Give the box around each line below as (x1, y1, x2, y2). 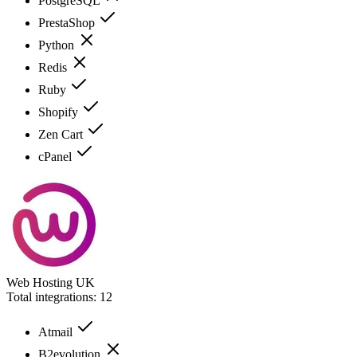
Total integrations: (6, 289, 100, 304)
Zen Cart (38, 127, 86, 141)
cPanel (38, 149, 75, 163)
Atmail (38, 324, 76, 339)
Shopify (38, 104, 81, 119)
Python (38, 37, 77, 52)
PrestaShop (38, 15, 98, 29)
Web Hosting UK (6, 275, 95, 289)
